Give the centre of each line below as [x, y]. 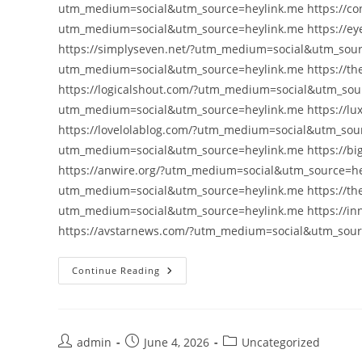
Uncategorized [281, 342]
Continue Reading [116, 270]
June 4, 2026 [177, 342]
